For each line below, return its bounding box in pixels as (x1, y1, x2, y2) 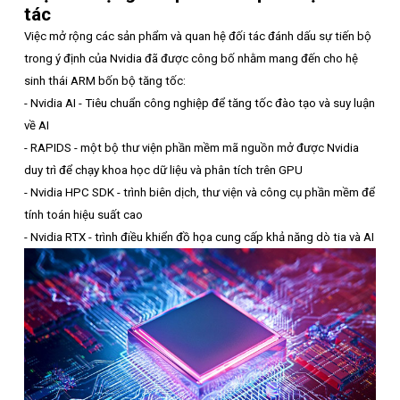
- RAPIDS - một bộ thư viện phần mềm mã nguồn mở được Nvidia (24, 141, 359, 155)
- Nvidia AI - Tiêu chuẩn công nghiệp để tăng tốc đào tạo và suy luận (24, 96, 375, 111)
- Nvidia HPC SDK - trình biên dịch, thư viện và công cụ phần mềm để (24, 186, 375, 200)
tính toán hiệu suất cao (24, 208, 143, 222)
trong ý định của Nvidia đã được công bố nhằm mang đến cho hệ (24, 52, 358, 66)
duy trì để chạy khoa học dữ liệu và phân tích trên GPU (24, 163, 303, 178)
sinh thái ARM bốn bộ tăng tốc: (24, 74, 186, 88)
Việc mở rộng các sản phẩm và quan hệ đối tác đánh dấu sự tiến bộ (24, 29, 371, 44)
